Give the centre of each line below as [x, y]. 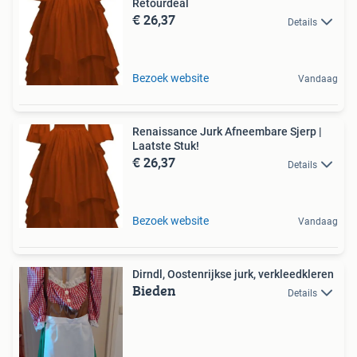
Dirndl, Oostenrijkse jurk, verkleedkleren [233, 275]
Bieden [154, 291]
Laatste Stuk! [166, 146]
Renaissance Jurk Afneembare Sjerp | [227, 132]
